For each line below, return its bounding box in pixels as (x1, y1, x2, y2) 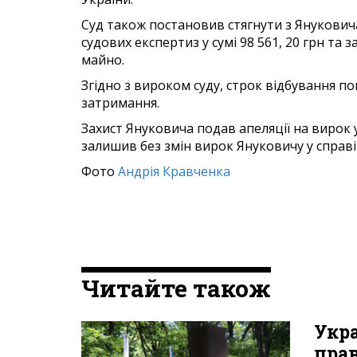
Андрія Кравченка (118, 162, 230, 180)
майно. (81, 50, 124, 69)
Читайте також (81, 272, 271, 304)
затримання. (81, 93, 159, 112)
